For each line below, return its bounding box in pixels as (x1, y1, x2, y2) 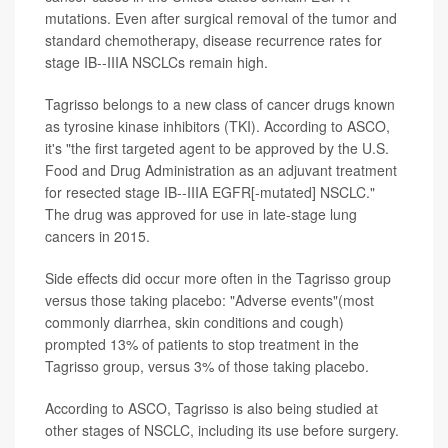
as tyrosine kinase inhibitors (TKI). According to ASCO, (45, 116, 390, 137)
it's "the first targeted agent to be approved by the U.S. (45, 138, 389, 159)
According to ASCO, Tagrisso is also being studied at (45, 398, 378, 419)
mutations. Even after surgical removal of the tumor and (45, 8, 397, 29)
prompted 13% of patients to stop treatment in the (45, 334, 359, 355)
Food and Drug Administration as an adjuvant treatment (45, 160, 397, 181)
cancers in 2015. (45, 226, 150, 247)
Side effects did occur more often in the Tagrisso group (45, 268, 391, 289)
